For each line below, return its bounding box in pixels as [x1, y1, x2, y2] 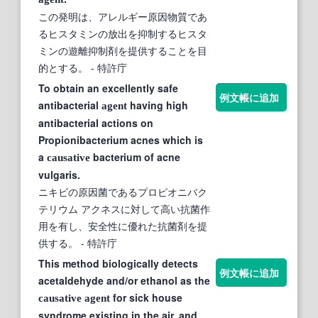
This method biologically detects [38, 256, 198, 270]
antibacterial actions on [38, 115, 153, 130]
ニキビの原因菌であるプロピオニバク [38, 184, 207, 199]
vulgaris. [38, 167, 80, 182]
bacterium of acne [90, 149, 180, 164]
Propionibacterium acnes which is [38, 132, 203, 147]
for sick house [110, 290, 182, 305]
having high [127, 97, 188, 112]
